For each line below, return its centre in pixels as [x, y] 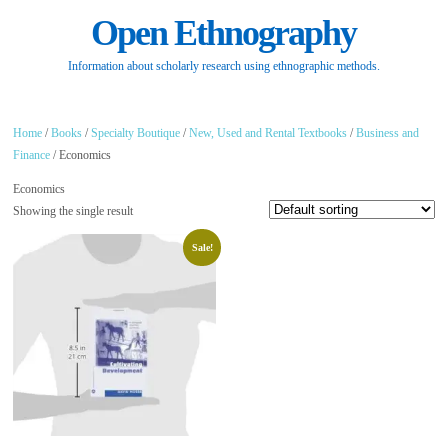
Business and [388, 132]
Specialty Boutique [136, 132]
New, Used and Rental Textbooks [268, 132]
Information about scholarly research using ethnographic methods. [223, 66]
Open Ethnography [224, 33]
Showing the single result [73, 210]
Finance [32, 154]
